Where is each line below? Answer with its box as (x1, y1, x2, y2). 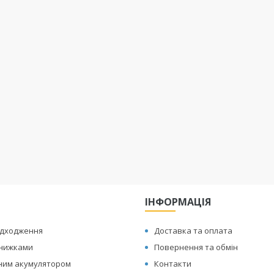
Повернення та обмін (154, 242, 239, 253)
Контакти (154, 258, 192, 269)
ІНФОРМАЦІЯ (145, 195, 212, 209)
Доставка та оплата (154, 225, 233, 236)
